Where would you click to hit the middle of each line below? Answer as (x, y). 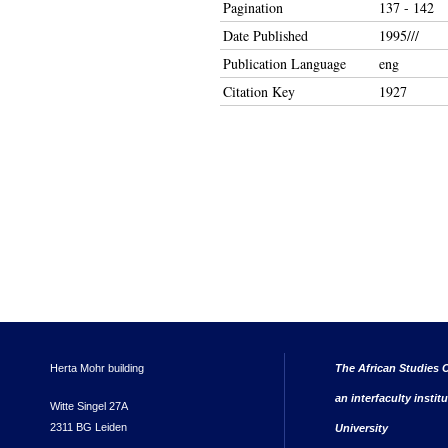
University (361, 427)
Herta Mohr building (97, 367)
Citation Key (259, 91)
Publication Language (284, 63)
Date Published (265, 35)
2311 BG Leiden (88, 426)
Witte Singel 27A (89, 405)
